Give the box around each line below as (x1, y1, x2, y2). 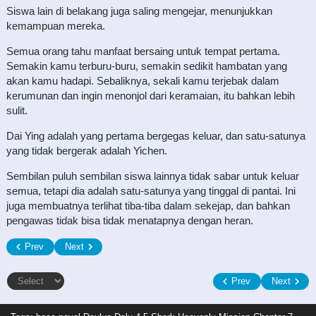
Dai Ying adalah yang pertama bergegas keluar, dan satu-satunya (6, 130, 305, 142)
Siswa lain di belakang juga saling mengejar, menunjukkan (6, 5, 272, 17)
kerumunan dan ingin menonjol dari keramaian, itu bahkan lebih (6, 90, 295, 102)
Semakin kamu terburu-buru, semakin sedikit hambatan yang (6, 60, 287, 72)
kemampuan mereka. (6, 20, 105, 32)
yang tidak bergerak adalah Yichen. (6, 145, 167, 157)
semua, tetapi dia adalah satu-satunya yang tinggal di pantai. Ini (6, 185, 296, 197)
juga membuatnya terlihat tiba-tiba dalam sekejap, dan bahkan (6, 200, 290, 212)
